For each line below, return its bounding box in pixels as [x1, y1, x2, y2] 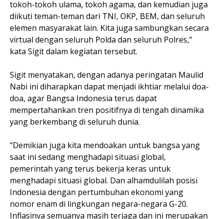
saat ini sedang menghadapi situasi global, [10, 152, 166, 162]
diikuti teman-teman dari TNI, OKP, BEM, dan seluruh [10, 11, 205, 22]
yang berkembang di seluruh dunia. [10, 116, 142, 127]
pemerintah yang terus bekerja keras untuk [10, 163, 171, 174]
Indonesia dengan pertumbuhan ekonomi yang [10, 187, 183, 197]
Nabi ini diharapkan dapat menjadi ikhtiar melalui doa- [10, 81, 209, 92]
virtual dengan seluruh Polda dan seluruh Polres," [10, 34, 192, 45]
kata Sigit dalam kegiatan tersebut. [10, 46, 139, 57]
